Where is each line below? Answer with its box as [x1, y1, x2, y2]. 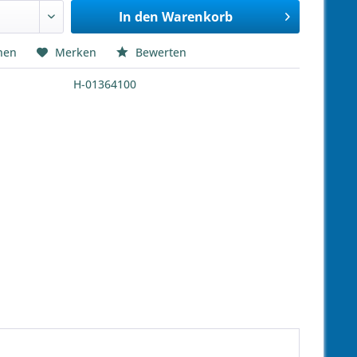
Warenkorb [161, 8, 233, 25]
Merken [55, 45, 96, 60]
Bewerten [132, 45, 186, 60]
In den [118, 8, 159, 25]
